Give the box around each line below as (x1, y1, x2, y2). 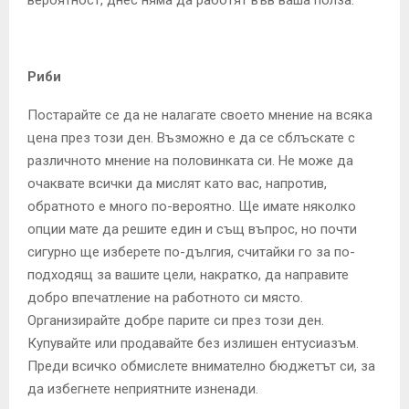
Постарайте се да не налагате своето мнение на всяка (27, 106, 372, 123)
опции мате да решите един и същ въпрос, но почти (27, 220, 357, 237)
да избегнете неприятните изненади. (27, 380, 258, 397)
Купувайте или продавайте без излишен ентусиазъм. (27, 334, 359, 351)
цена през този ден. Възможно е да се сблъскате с (27, 129, 355, 146)
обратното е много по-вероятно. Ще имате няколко (27, 197, 356, 215)
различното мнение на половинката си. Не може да (27, 152, 353, 169)
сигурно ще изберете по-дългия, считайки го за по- (27, 243, 355, 260)
